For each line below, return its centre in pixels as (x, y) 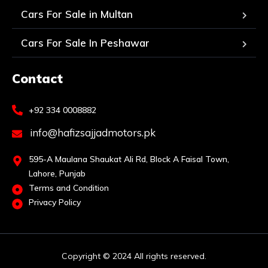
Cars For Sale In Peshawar (85, 43)
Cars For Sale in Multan (77, 14)
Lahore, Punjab (57, 174)
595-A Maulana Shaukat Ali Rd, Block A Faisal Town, (129, 159)
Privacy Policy (54, 202)
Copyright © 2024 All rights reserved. (134, 256)
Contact (37, 79)
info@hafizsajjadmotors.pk (92, 133)
